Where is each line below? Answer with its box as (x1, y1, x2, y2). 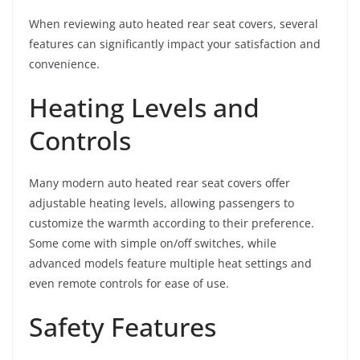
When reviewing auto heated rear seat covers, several (29, 16, 318, 31)
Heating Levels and (29, 90, 260, 125)
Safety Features (29, 309, 216, 344)
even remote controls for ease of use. (29, 276, 229, 291)
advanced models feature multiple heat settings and (29, 256, 312, 271)
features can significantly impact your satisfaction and (29, 36, 321, 51)
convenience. (29, 56, 100, 72)
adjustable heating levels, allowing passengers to (29, 195, 294, 211)
